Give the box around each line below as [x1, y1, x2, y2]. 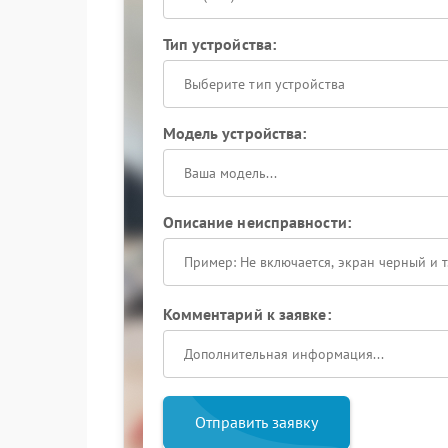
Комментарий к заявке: [162, 304, 331, 324]
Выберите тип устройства [183, 75, 345, 93]
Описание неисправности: [162, 212, 351, 232]
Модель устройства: [162, 123, 307, 143]
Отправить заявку [194, 412, 318, 432]
